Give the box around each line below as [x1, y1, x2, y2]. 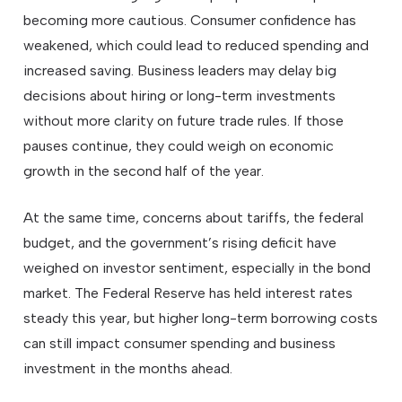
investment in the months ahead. [23, 359, 233, 377]
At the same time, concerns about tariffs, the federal [23, 208, 364, 226]
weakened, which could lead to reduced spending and [23, 36, 370, 54]
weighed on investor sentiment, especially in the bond [23, 258, 371, 276]
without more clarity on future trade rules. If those [23, 111, 345, 129]
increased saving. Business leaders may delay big [23, 61, 337, 79]
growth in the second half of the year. [23, 162, 265, 179]
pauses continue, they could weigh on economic [23, 136, 335, 154]
